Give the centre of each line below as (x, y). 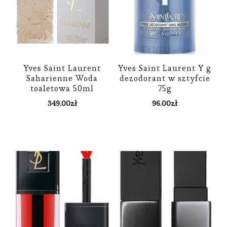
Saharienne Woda (62, 78)
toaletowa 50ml (62, 88)
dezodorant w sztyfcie (165, 78)
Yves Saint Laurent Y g (165, 68)
